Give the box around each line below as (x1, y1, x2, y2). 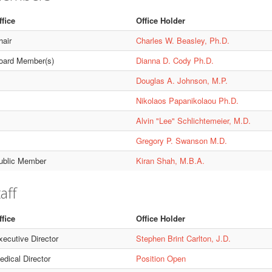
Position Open (135, 253, 186, 264)
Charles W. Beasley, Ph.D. (135, 35, 229, 46)
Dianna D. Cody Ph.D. (135, 55, 214, 66)
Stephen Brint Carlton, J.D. (135, 233, 231, 244)
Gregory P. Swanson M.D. (135, 135, 227, 146)
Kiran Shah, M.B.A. (135, 155, 205, 166)
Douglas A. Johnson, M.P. (135, 75, 228, 86)
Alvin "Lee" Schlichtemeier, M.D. (135, 115, 251, 126)
